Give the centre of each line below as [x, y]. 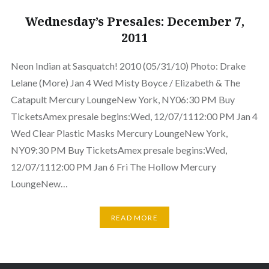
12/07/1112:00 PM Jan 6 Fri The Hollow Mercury [113, 167]
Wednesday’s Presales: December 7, [134, 22]
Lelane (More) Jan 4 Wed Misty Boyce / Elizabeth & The [125, 83]
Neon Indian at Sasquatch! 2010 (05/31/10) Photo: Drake [128, 66]
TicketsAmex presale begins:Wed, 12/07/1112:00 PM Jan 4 [134, 116]
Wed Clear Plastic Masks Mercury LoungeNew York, [119, 133]
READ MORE [134, 217]
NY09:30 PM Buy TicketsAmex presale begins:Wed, [119, 150]
